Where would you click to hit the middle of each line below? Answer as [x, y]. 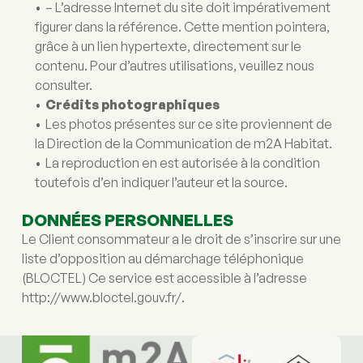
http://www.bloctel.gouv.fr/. [104, 297]
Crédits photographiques [132, 105]
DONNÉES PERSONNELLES [127, 220]
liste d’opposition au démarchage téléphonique [162, 258]
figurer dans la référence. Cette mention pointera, [182, 27]
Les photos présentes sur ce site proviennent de [188, 124]
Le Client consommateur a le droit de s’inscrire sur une [181, 239]
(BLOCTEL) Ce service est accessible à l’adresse [164, 278]
